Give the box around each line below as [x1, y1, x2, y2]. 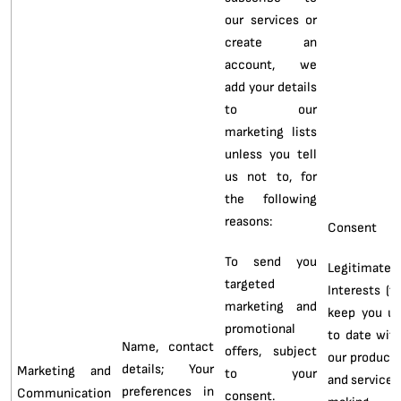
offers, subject [224, 342, 318, 359]
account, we [224, 55, 318, 73]
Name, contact [121, 337, 215, 354]
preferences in [121, 382, 215, 399]
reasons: [224, 212, 272, 229]
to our [224, 100, 318, 117]
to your [224, 364, 318, 381]
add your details [224, 78, 318, 95]
